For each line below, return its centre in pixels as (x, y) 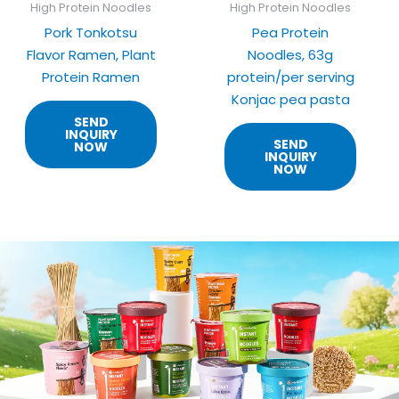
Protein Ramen (91, 77)
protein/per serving (290, 77)
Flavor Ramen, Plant (91, 54)
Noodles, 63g (290, 54)
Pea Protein (290, 32)
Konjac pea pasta (290, 99)
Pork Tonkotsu (91, 32)
